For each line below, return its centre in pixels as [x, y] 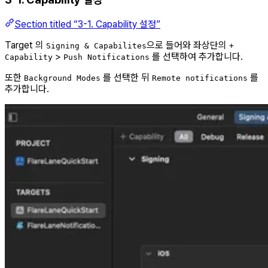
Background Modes [62, 78]
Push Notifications [106, 57]
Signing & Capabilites [96, 45]
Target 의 [25, 45]
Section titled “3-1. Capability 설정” [87, 24]
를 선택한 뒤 [126, 77]
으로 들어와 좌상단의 [188, 45]
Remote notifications [200, 78]
